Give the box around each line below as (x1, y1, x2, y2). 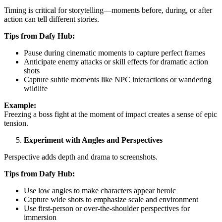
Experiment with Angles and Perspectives (24, 135, 163, 144)
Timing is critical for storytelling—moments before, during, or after (4, 5, 212, 14)
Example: (4, 101, 36, 110)
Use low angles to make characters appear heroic (24, 186, 176, 195)
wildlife (24, 84, 48, 93)
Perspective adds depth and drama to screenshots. (4, 152, 158, 161)
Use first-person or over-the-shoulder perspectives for (24, 204, 190, 213)
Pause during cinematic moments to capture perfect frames (24, 48, 205, 57)
